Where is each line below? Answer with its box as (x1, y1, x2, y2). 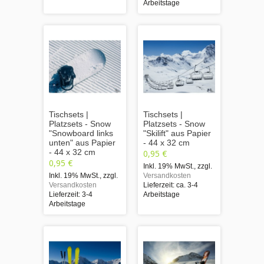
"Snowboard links (49, 128, 113, 138)
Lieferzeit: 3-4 (49, 190, 93, 199)
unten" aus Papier (49, 137, 115, 147)
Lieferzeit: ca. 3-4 (143, 180, 198, 189)
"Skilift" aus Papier (143, 128, 211, 138)
